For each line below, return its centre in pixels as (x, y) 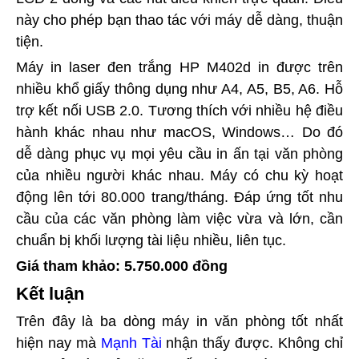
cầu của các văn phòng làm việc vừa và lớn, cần (179, 218)
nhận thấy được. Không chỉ (252, 343)
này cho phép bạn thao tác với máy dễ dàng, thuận (179, 20)
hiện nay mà (58, 343)
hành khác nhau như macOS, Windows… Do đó (179, 132)
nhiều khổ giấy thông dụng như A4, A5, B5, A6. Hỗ (179, 89)
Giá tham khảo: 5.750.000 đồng (122, 266)
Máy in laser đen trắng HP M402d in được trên (179, 67)
